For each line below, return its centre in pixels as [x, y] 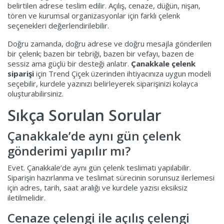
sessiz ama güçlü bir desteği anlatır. [69, 63]
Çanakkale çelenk [163, 63]
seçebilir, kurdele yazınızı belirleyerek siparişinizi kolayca [103, 83]
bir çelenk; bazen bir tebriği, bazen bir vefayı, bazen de [101, 53]
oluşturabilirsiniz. [35, 93]
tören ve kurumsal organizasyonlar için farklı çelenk [94, 15]
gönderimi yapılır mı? [69, 150]
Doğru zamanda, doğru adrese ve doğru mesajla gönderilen [109, 43]
